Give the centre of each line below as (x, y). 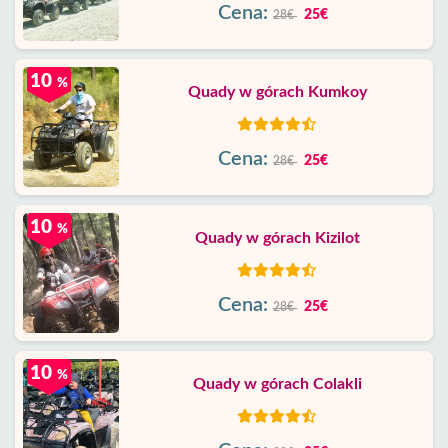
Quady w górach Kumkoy (277, 92)
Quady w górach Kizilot (277, 238)
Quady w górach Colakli (277, 384)
